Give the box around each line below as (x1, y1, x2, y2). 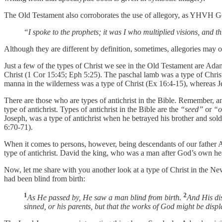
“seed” (180, 105, 203, 114)
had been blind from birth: (4, 174, 85, 183)
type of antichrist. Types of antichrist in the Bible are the (4, 105, 180, 114)
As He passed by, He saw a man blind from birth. (27, 193, 183, 202)
